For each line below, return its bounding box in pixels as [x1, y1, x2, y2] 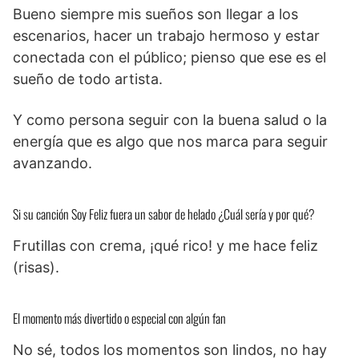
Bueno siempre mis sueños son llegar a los [13, 5, 298, 22]
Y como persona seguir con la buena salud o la [13, 111, 327, 128]
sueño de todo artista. [13, 70, 163, 87]
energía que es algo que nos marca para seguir [13, 132, 328, 150]
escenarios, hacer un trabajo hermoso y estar [13, 26, 320, 44]
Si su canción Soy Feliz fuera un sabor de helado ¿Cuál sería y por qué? [13, 204, 315, 224]
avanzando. [13, 154, 92, 171]
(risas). [13, 258, 59, 276]
